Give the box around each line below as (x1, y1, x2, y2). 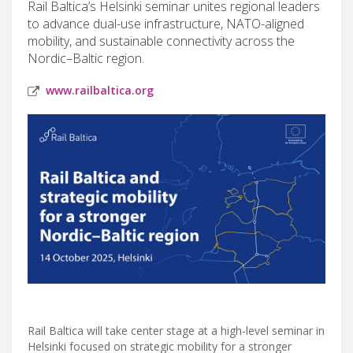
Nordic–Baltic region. (28, 49, 144, 67)
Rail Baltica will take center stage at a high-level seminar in (28, 323, 325, 339)
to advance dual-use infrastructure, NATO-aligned (28, 14, 304, 32)
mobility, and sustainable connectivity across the (28, 32, 295, 50)
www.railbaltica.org (46, 82, 154, 98)
